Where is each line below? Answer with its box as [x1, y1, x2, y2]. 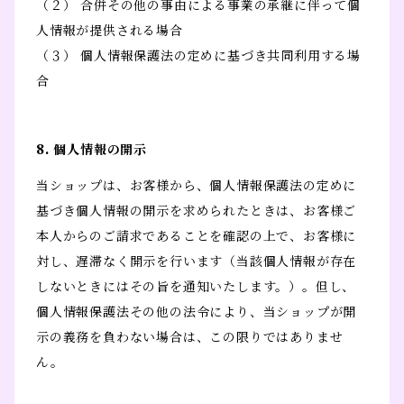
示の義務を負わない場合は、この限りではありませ [36, 329, 344, 346]
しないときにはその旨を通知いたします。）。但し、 [36, 279, 356, 296]
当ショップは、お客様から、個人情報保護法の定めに [36, 178, 357, 195]
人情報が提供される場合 [36, 23, 183, 40]
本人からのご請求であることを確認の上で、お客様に [36, 228, 357, 245]
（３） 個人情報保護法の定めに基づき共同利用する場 [36, 48, 361, 65]
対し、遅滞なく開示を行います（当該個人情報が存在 [36, 253, 357, 271]
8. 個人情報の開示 [36, 142, 148, 159]
